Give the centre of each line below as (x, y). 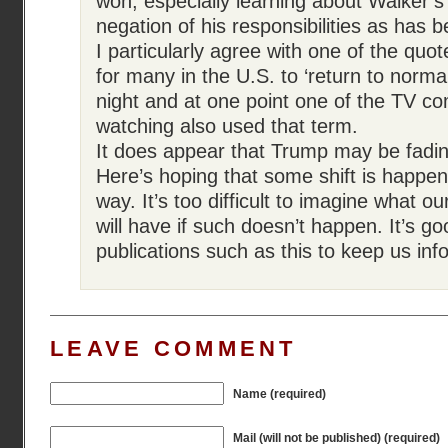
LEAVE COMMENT (173, 348)
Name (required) (279, 393)
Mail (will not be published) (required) (336, 437)
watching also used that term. (227, 126)
